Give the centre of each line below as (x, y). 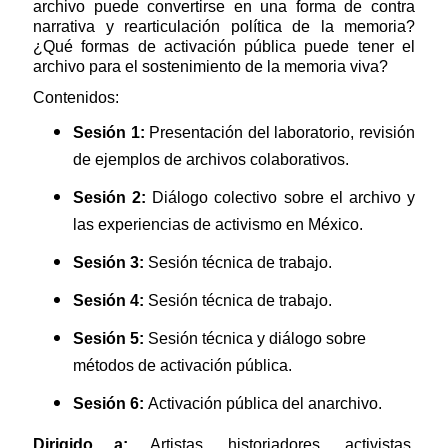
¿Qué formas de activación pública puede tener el (224, 47)
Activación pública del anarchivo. (265, 404)
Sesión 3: (110, 263)
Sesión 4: (110, 301)
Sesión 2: (110, 198)
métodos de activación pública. (182, 366)
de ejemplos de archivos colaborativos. (213, 160)
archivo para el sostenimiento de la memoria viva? (210, 67)
